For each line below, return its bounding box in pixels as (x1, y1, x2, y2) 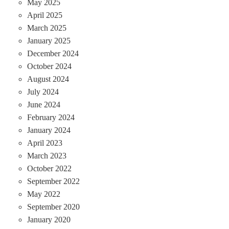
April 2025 (27, 10, 62, 19)
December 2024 (27, 49, 79, 58)
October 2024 (27, 61, 72, 71)
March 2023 (27, 151, 66, 160)
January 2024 (27, 125, 71, 134)
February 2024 (27, 112, 75, 122)
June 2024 (27, 100, 60, 109)
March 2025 (27, 23, 66, 32)
